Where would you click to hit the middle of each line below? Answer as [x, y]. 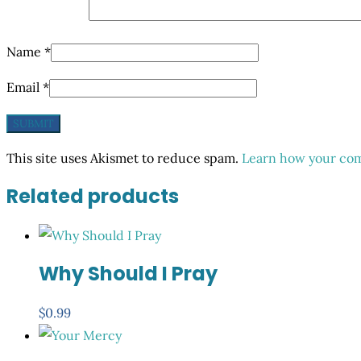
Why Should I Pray [128, 273]
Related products [93, 197]
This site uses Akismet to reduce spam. [124, 158]
